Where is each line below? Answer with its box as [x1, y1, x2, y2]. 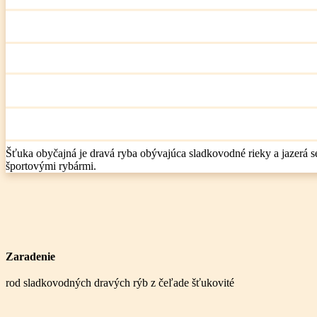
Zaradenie [6, 250, 55, 263]
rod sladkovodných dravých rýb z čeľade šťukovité [6, 277, 234, 289]
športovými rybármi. [6, 160, 96, 173]
